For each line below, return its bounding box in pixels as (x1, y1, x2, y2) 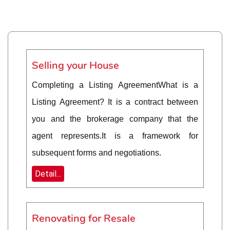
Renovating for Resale (32, 212, 136, 226)
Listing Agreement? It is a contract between (32, 98, 198, 107)
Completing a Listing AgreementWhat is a (32, 81, 198, 90)
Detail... (35, 169, 61, 179)
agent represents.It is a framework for (32, 131, 198, 141)
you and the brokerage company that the (32, 114, 198, 124)
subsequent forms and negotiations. (32, 148, 161, 158)
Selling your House (32, 59, 119, 73)
